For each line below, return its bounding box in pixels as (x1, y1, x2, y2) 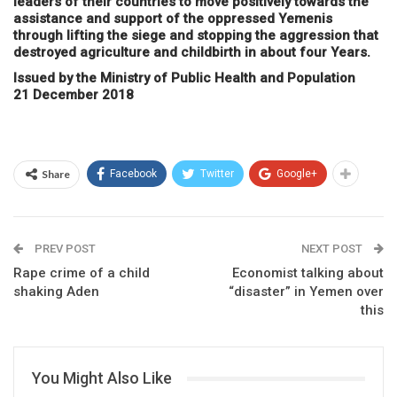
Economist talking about (232, 265, 384, 282)
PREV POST (32, 242, 96, 256)
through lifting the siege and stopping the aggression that (13, 27, 378, 44)
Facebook (110, 167, 157, 181)
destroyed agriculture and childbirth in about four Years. (13, 44, 370, 61)
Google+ (276, 167, 317, 181)
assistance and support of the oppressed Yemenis (13, 11, 332, 27)
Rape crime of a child (13, 265, 150, 282)
